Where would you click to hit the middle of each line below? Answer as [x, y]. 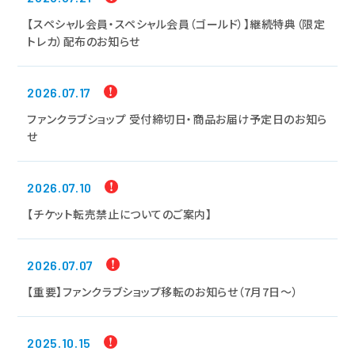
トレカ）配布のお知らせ [84, 41]
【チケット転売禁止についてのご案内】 [120, 214]
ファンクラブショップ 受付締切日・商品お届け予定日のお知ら [177, 118]
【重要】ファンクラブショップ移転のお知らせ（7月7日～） [163, 291]
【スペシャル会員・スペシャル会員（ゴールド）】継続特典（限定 [176, 23]
